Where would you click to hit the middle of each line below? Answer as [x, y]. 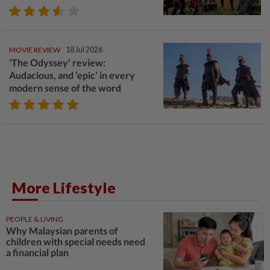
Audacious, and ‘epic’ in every [72, 75]
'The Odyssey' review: [57, 62]
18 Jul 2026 [84, 49]
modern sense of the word [65, 87]
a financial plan [37, 252]
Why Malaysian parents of [62, 230]
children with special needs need [76, 241]
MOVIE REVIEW [35, 49]
